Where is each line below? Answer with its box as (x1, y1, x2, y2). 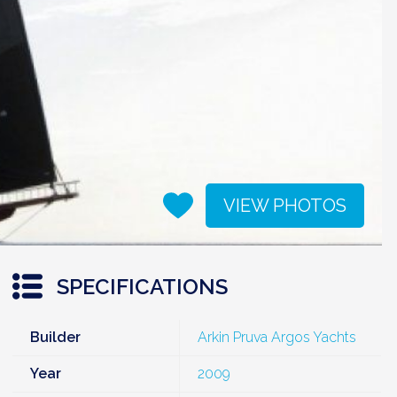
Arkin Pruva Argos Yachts (198, 329, 357, 346)
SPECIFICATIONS (51, 274, 229, 300)
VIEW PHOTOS (223, 195, 346, 216)
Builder (30, 329, 82, 346)
